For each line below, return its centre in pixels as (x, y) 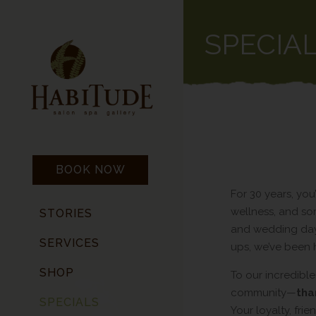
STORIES (66, 213)
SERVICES (69, 243)
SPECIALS (69, 302)
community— (263, 293)
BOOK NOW (90, 169)
